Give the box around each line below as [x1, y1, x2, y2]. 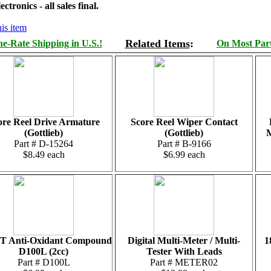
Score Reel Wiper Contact [130, 117, 238, 127]
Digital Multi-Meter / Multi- [128, 235, 240, 246]
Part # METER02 [150, 257, 218, 267]
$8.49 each [22, 149, 65, 160]
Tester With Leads [146, 246, 222, 256]
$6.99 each [163, 149, 205, 160]
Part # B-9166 [157, 139, 211, 149]
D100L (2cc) [19, 246, 68, 256]
